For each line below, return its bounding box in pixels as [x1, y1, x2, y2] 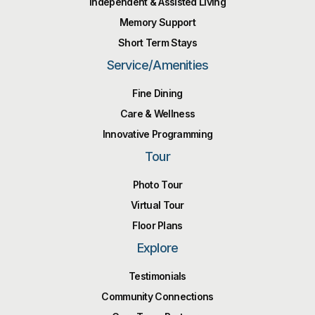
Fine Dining [132, 86, 183, 99]
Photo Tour [132, 178, 183, 191]
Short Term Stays [118, 36, 197, 49]
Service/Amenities [106, 57, 209, 72]
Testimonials [129, 269, 186, 282]
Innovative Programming [102, 127, 213, 140]
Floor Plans [132, 219, 183, 231]
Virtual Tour [131, 198, 184, 211]
